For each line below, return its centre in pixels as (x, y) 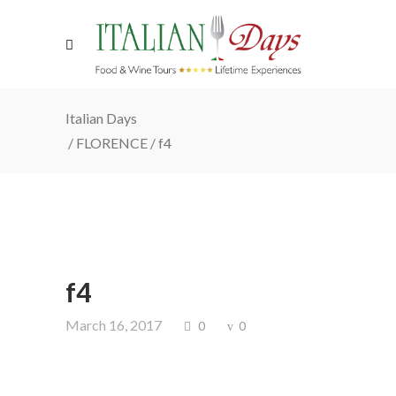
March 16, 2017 (114, 325)
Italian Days (101, 118)
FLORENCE (112, 143)
